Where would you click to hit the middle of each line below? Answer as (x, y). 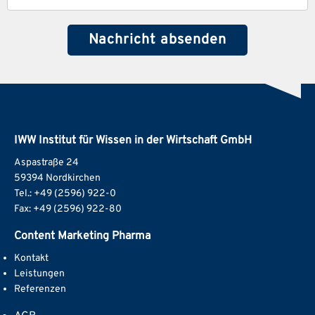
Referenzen (40, 289)
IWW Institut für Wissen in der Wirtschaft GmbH (133, 140)
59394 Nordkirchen (57, 178)
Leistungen (39, 274)
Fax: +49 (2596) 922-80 (68, 209)
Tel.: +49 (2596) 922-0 (65, 193)
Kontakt (31, 258)
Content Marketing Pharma (82, 236)
